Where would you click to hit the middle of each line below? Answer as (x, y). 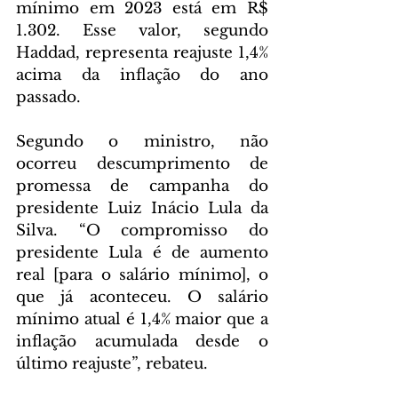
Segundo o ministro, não (142, 142)
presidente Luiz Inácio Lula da (142, 208)
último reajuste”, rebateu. (112, 364)
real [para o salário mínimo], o (142, 275)
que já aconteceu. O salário (142, 297)
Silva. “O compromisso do (142, 231)
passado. (48, 97)
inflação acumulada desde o (142, 342)
